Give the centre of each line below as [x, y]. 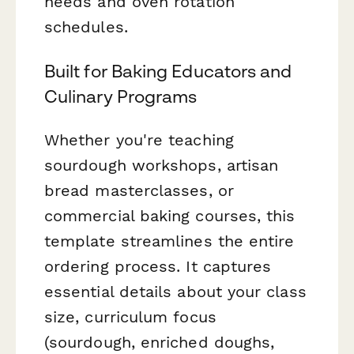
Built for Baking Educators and [168, 71]
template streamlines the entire [169, 241]
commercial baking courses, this [170, 215]
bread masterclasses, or [139, 190]
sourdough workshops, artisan [162, 165]
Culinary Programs [121, 96]
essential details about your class [175, 291]
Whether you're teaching [139, 139]
